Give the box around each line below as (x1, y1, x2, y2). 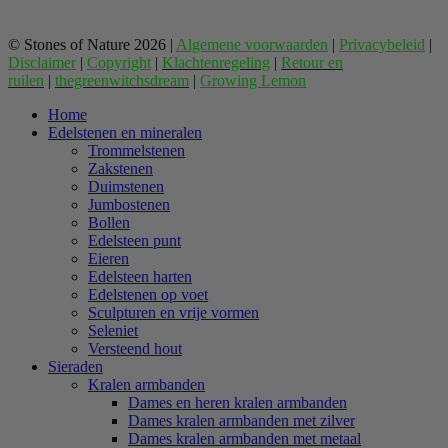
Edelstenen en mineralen (48, 124, 202, 142)
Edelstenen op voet (88, 286, 208, 304)
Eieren (88, 250, 129, 268)
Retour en (281, 54, 343, 72)
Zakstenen (88, 160, 153, 178)
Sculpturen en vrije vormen (88, 304, 259, 322)
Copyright (87, 54, 151, 72)
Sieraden (48, 358, 103, 376)
